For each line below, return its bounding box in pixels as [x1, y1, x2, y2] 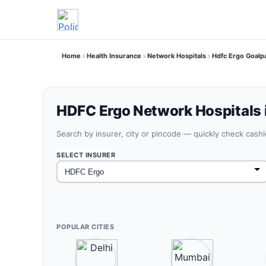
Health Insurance [87, 52, 141, 60]
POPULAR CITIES [56, 223, 114, 231]
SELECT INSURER [56, 151, 115, 159]
